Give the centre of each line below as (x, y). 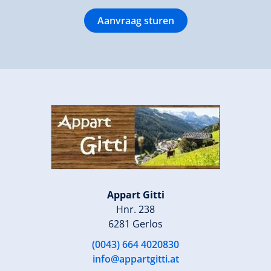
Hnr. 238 (135, 209)
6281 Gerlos (135, 224)
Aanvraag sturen (135, 20)
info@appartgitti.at (135, 259)
